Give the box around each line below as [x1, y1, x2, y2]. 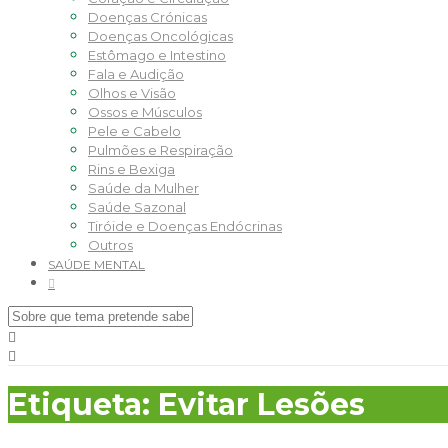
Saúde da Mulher [88, 179, 199, 196]
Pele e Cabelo [88, 122, 181, 139]
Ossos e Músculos [88, 103, 202, 120]
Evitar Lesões [158, 385, 365, 423]
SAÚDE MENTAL [48, 256, 145, 272]
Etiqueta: [8, 385, 158, 423]
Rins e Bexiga [88, 160, 175, 177]
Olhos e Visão [88, 84, 176, 101]
